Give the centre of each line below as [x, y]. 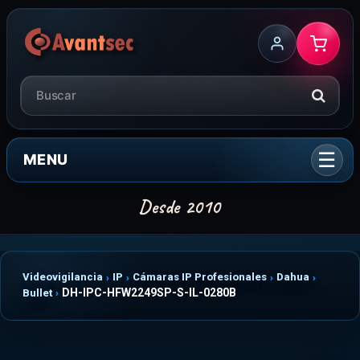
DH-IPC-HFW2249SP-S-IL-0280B [149, 292]
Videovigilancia [63, 277]
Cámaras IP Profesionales [200, 277]
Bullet [37, 292]
